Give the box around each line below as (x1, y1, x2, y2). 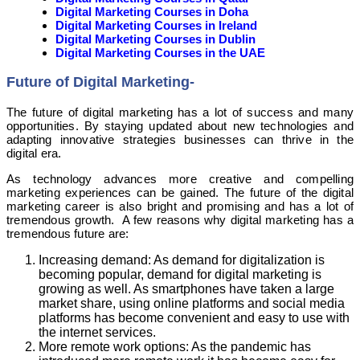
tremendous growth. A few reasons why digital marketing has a (6, 212, 354, 227)
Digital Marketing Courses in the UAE (55, 45, 265, 59)
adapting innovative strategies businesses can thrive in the (6, 132, 354, 146)
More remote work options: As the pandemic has (39, 339, 311, 354)
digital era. (6, 145, 62, 160)
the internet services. (39, 325, 156, 339)
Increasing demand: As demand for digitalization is (39, 252, 325, 267)
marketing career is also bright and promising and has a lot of (6, 198, 354, 213)
